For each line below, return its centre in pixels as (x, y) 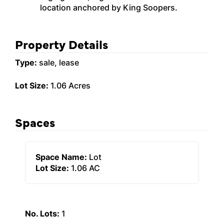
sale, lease (58, 62)
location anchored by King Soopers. (109, 7)
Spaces (35, 122)
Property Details (61, 44)
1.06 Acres (69, 85)
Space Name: (61, 157)
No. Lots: (42, 213)
